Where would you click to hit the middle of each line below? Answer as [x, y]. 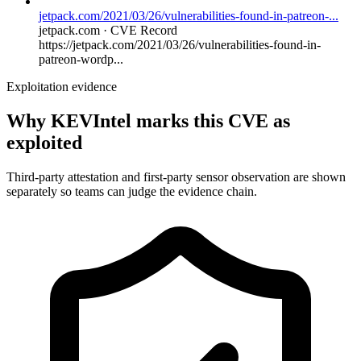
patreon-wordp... [81, 59]
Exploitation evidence [62, 86]
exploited [44, 142]
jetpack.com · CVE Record [108, 30]
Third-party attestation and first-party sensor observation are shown [176, 176]
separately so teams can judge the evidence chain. [132, 191]
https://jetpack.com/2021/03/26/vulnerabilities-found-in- [180, 44]
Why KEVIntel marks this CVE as [148, 120]
